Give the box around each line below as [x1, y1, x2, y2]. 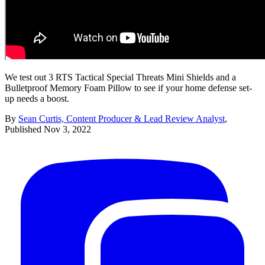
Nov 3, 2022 [44, 124, 91, 134]
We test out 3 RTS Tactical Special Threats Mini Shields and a [5, 72, 236, 82]
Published [5, 124, 44, 134]
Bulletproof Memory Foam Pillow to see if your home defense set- [5, 82, 252, 93]
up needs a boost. [5, 93, 69, 104]
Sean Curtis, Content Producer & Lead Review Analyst [18, 113, 225, 124]
